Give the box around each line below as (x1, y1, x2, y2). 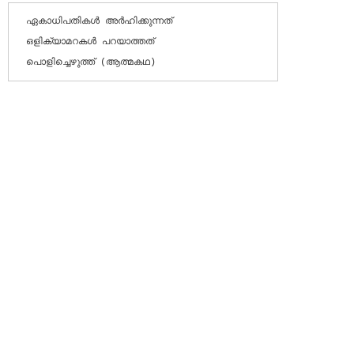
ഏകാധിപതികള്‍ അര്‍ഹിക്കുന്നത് (25, 16, 172, 28)
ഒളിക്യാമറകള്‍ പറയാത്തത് (25, 36, 154, 48)
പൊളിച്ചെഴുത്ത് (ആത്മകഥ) (25, 57, 156, 69)
